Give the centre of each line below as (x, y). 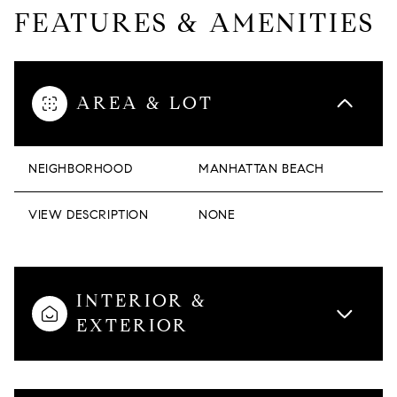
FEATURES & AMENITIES (195, 23)
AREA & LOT (145, 103)
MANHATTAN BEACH (261, 169)
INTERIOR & (141, 301)
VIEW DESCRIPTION (89, 215)
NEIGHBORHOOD (81, 169)
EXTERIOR (132, 326)
